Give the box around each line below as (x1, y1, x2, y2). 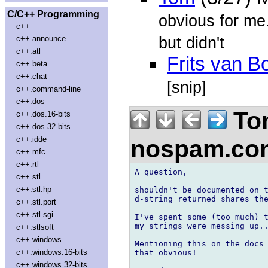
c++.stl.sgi (16, 209, 54, 219)
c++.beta (16, 59, 48, 68)
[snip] (167, 78, 207, 97)
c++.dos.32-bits (16, 121, 71, 131)
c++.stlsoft (16, 222, 54, 232)
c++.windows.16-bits (16, 247, 88, 257)
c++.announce (16, 33, 66, 43)
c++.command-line (16, 84, 81, 93)
